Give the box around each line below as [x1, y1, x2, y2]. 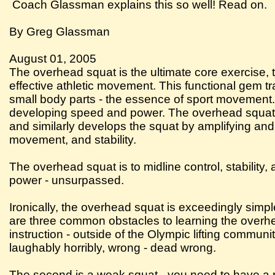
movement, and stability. [9, 133, 137, 146]
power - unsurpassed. [9, 174, 125, 187]
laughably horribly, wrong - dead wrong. [9, 241, 217, 254]
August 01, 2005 [9, 52, 97, 65]
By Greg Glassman [9, 25, 110, 38]
